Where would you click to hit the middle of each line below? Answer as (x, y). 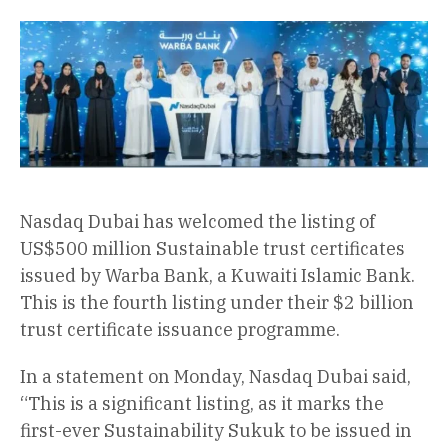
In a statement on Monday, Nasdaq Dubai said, (215, 377)
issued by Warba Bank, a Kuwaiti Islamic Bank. (217, 276)
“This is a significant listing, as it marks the (202, 404)
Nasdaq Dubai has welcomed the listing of (197, 222)
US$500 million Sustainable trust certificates (212, 249)
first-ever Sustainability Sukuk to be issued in (216, 431)
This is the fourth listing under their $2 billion (217, 303)
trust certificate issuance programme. (180, 330)
